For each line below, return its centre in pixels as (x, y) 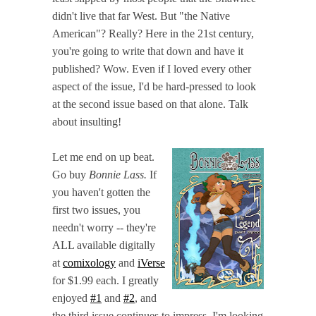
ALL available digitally (104, 245)
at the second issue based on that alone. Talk (150, 104)
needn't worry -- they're (104, 227)
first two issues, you (96, 209)
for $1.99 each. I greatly (105, 280)
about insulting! (87, 121)
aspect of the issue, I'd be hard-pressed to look (154, 86)
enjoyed (71, 298)
